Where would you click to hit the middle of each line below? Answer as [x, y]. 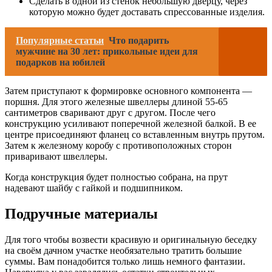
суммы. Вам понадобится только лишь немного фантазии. [125, 262]
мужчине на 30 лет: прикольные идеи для [107, 52]
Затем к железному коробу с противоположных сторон [118, 146]
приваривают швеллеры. [56, 157]
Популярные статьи [60, 41]
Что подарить [139, 41]
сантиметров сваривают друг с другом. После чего [110, 113]
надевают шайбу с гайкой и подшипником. [94, 188]
